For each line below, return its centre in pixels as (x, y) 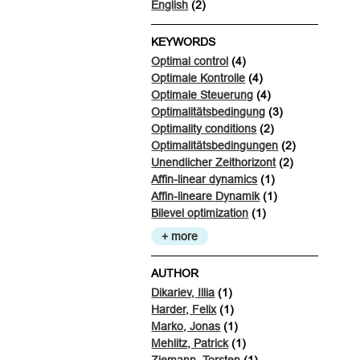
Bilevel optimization (200, 213)
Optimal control (190, 61)
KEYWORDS (184, 41)
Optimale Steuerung (202, 94)
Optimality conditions (204, 128)
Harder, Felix (184, 309)
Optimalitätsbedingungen (215, 145)
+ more (180, 236)
